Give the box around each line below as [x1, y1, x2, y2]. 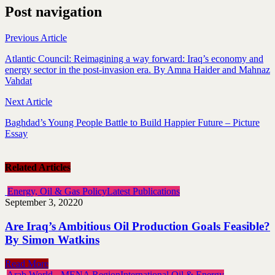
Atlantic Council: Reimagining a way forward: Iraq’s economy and [5, 53, 263, 64]
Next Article [5, 96, 52, 107]
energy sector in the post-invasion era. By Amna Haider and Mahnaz [5, 64, 270, 75]
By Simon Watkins [5, 233, 99, 246]
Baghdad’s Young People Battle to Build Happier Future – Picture [5, 117, 260, 128]
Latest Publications [107, 186, 180, 197]
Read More [5, 258, 48, 269]
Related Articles [5, 161, 71, 172]
